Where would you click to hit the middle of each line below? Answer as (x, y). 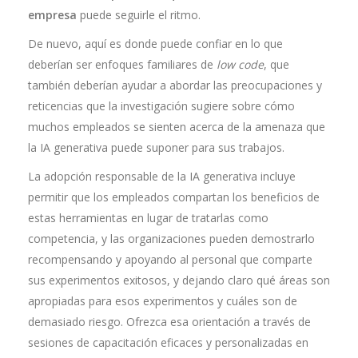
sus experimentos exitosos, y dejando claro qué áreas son (179, 280)
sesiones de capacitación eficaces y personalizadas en (168, 342)
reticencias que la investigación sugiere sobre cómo (161, 106)
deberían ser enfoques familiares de (122, 64)
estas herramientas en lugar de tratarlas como (148, 218)
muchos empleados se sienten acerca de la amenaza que (177, 127)
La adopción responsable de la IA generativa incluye (162, 176)
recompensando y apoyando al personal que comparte (170, 259)
